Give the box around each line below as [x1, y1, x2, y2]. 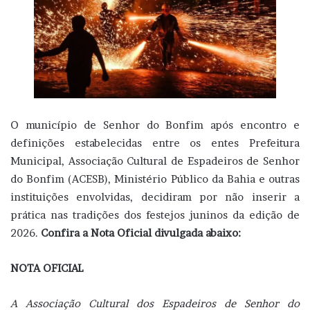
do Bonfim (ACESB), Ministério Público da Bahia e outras [10, 172, 300, 185]
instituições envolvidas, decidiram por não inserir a [10, 190, 300, 203]
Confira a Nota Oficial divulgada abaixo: [41, 226, 241, 239]
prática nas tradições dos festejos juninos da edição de [10, 208, 300, 221]
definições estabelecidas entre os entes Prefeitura [10, 136, 300, 149]
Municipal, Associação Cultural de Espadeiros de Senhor [10, 154, 300, 167]
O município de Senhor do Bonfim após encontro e [10, 118, 300, 131]
